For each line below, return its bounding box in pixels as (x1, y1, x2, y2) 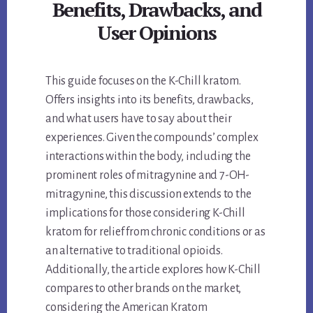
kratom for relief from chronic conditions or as (45, 226, 265, 239)
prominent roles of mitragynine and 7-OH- (45, 169, 250, 182)
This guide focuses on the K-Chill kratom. (45, 75, 241, 88)
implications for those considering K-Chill (45, 207, 245, 220)
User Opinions (97, 20, 216, 46)
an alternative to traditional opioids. (45, 245, 223, 258)
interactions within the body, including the (45, 150, 251, 163)
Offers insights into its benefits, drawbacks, (45, 94, 254, 107)
